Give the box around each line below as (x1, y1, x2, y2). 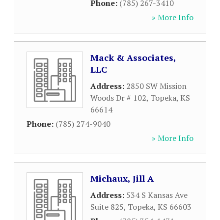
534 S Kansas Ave (126, 190, 188, 200)
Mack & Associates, (90, 52, 176, 63)
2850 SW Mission (126, 81, 187, 91)
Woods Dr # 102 (90, 92, 146, 103)
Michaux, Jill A (90, 172, 154, 184)
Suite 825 (90, 201, 124, 212)
